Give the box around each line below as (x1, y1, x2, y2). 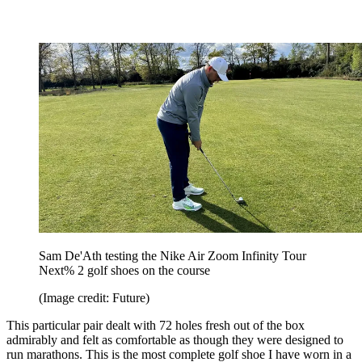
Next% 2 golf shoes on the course (39, 263, 210, 277)
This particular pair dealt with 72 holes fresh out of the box (6, 318, 305, 332)
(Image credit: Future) (39, 290, 149, 305)
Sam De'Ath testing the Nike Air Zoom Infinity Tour (39, 248, 306, 263)
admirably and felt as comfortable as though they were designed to (6, 332, 343, 347)
